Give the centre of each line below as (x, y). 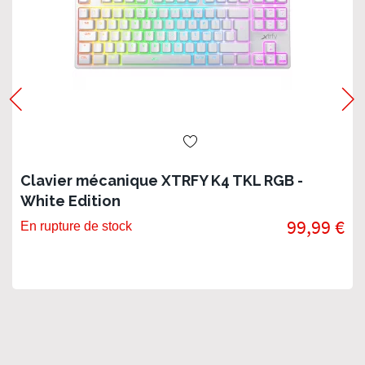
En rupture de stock (76, 226)
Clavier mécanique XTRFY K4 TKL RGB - (162, 180)
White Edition (70, 201)
